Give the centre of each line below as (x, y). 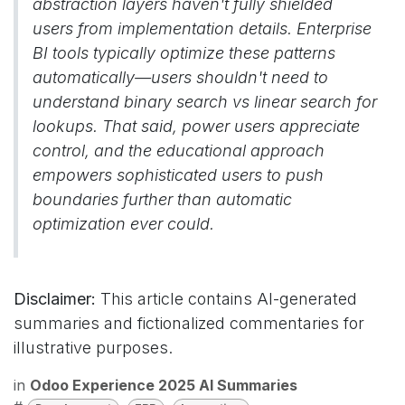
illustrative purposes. (93, 348)
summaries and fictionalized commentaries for (189, 323)
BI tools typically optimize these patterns (184, 53)
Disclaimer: (55, 299)
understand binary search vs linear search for (205, 102)
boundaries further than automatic (162, 199)
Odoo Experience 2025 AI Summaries (164, 385)
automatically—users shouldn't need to (180, 77)
